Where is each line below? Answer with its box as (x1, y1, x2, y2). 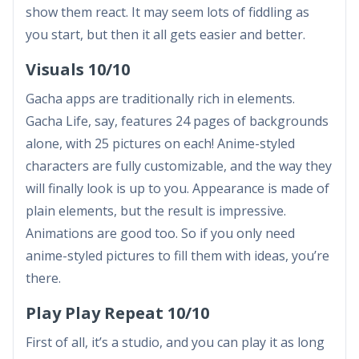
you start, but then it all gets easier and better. (26, 25, 305, 43)
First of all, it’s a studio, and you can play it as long (26, 333, 325, 351)
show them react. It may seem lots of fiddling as (26, 2, 309, 21)
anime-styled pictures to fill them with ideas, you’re (26, 246, 329, 264)
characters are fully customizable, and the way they (26, 156, 332, 175)
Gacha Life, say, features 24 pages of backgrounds (26, 111, 329, 130)
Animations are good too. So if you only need (26, 224, 295, 242)
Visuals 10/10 (26, 58, 130, 80)
